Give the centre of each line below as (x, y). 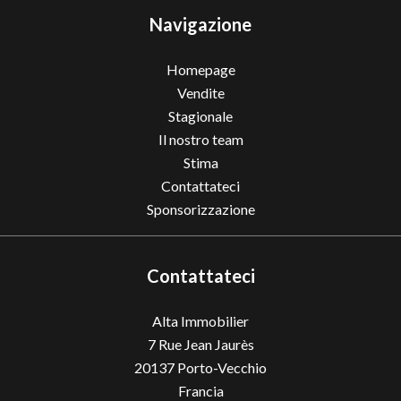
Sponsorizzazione (200, 209)
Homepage (200, 69)
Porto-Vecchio (221, 367)
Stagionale (200, 116)
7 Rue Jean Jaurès (200, 344)
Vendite (200, 93)
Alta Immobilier (200, 321)
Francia (200, 391)
